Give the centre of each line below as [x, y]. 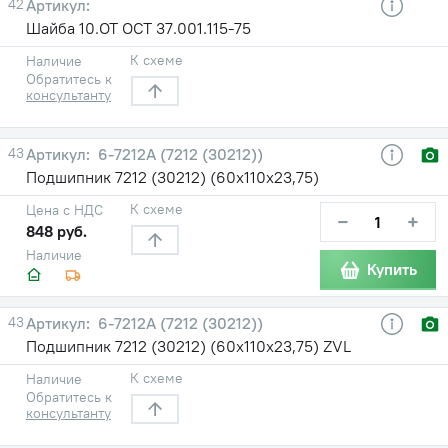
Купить [392, 269]
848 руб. [56, 230]
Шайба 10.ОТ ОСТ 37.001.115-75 [138, 27]
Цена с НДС [64, 209]
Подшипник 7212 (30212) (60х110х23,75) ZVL [188, 345]
